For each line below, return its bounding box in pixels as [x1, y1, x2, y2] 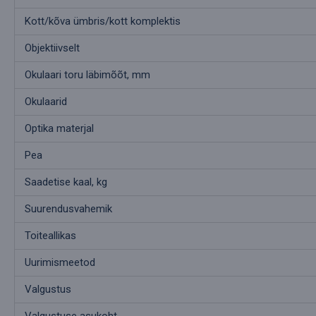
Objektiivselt [25, 42, 80, 55]
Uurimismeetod [25, 256, 95, 269]
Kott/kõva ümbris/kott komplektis [25, 15, 181, 28]
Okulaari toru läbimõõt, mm [25, 68, 150, 82]
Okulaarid [25, 95, 67, 109]
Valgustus [25, 283, 71, 296]
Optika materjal [25, 122, 94, 135]
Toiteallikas [25, 229, 76, 243]
